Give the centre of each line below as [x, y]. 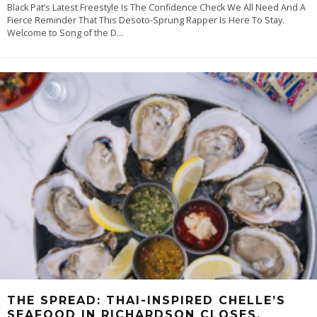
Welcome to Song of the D [62, 33]
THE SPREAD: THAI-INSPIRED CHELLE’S [146, 300]
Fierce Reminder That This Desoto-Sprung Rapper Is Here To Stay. [146, 20]
